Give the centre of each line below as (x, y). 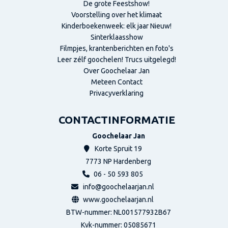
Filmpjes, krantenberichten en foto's (117, 48)
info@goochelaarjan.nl (119, 187)
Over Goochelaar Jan (117, 71)
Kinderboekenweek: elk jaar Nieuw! (117, 26)
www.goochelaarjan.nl (118, 199)
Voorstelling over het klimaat (117, 15)
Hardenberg (132, 161)
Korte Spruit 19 (118, 149)
